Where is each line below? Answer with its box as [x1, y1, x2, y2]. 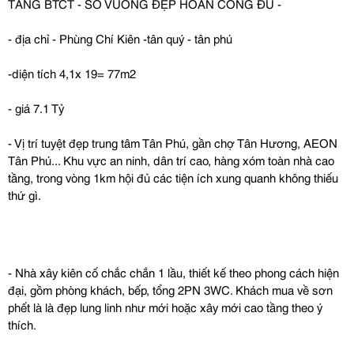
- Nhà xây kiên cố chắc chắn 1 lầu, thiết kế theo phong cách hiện [8, 262, 339, 281]
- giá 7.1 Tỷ [8, 99, 64, 116]
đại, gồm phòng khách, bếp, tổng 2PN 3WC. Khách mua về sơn [8, 280, 333, 298]
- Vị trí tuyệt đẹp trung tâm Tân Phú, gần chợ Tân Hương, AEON [8, 134, 337, 151]
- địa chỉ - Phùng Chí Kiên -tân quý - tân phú [8, 29, 232, 47]
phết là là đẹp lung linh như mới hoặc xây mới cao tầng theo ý [8, 297, 322, 315]
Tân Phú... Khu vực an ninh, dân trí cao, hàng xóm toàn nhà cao [8, 151, 334, 168]
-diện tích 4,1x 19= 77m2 [8, 64, 136, 81]
